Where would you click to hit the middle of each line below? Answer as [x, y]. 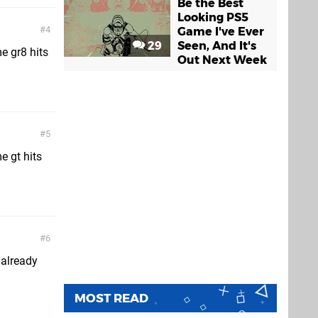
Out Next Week [222, 60]
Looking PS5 [213, 17]
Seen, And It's [217, 46]
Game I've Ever [221, 32]
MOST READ [111, 298]
